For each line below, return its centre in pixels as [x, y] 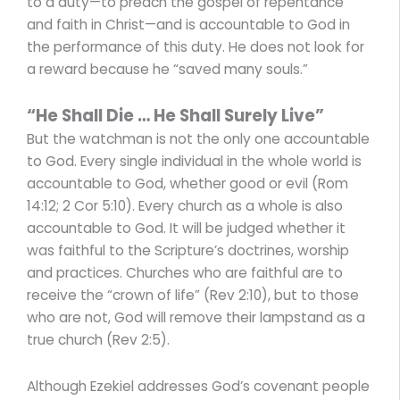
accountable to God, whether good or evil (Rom [187, 183]
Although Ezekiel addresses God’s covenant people [198, 386]
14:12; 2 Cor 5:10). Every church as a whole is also [185, 205]
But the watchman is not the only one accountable [198, 138]
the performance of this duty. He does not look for [196, 46]
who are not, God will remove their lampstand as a [196, 317]
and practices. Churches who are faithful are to [185, 272]
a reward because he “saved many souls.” [167, 69]
